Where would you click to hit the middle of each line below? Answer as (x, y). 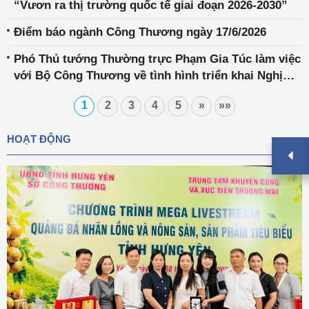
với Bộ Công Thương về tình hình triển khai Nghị (148, 75)
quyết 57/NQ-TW (58, 92)
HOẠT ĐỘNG (39, 139)
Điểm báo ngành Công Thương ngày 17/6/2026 (140, 32)
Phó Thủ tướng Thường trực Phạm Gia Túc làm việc (157, 59)
